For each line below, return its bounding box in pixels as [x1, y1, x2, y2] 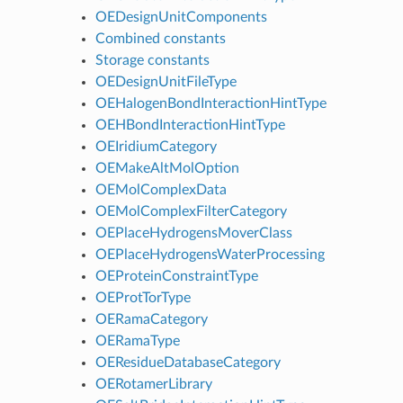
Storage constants [94, 52, 210, 67]
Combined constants [94, 31, 226, 46]
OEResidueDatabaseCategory [94, 354, 281, 370]
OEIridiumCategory [94, 139, 217, 154]
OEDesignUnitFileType [94, 74, 237, 89]
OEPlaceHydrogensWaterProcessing [94, 246, 325, 262]
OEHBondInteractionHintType [94, 117, 285, 132]
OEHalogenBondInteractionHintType [94, 95, 327, 111]
